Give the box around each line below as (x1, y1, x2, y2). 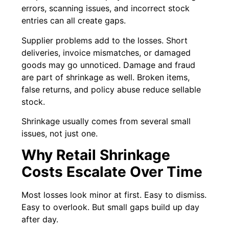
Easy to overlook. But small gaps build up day (21, 202, 200, 213)
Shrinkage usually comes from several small (21, 116, 191, 127)
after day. (21, 214, 59, 225)
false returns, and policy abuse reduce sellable (21, 84, 201, 95)
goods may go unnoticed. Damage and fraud (21, 59, 196, 70)
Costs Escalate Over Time (21, 163, 203, 181)
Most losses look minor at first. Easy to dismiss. (21, 190, 207, 200)
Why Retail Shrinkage (21, 146, 171, 164)
